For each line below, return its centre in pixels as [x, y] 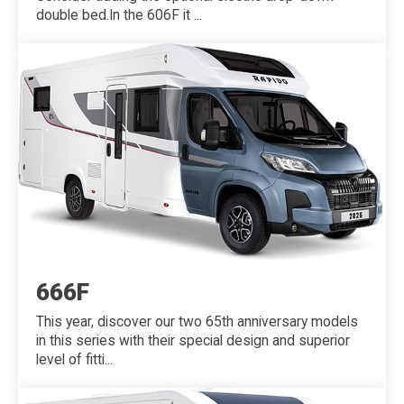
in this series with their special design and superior [193, 341]
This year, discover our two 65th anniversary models [197, 322]
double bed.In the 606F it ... [119, 16]
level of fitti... [74, 360]
